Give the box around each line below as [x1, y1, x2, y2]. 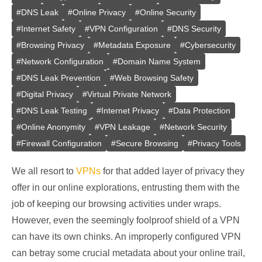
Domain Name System [118, 57, 201, 66]
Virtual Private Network [87, 89, 171, 99]
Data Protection [173, 106, 230, 115]
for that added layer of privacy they [101, 166, 244, 176]
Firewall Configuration [21, 139, 102, 148]
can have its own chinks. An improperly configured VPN [12, 232, 241, 242]
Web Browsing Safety [115, 73, 194, 82]
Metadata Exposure [98, 40, 171, 50]
